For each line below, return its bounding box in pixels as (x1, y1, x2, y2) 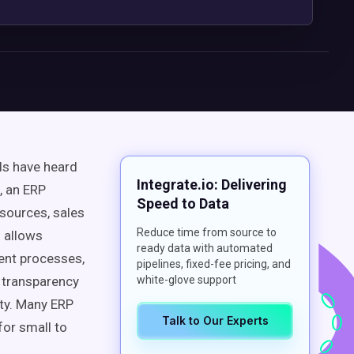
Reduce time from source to (137, 226, 277, 239)
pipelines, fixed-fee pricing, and (137, 258, 291, 270)
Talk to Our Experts (161, 314, 269, 327)
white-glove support (137, 273, 236, 286)
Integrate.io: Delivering (137, 176, 287, 193)
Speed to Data (137, 195, 229, 212)
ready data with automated (137, 242, 273, 254)
